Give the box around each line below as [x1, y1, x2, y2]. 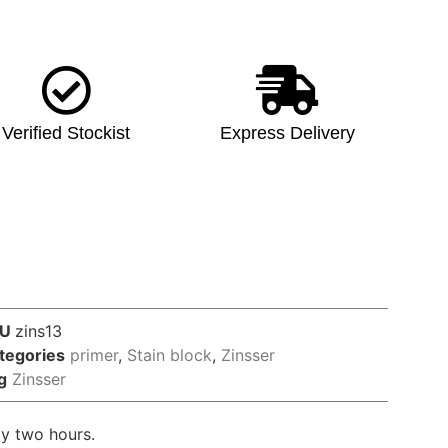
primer [69, 345, 118, 366]
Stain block [126, 345, 212, 366]
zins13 [14, 321, 62, 342]
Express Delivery [219, 122, 355, 143]
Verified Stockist [2, 122, 131, 143]
